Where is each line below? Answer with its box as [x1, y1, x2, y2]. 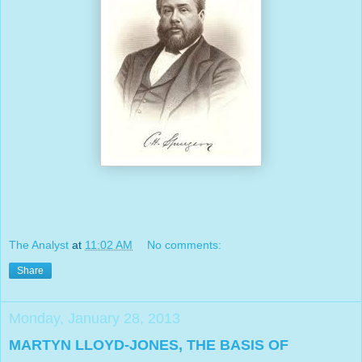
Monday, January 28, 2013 [9, 310, 180, 327]
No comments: [147, 238, 222, 252]
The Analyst [9, 238, 69, 252]
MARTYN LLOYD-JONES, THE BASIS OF [9, 337, 288, 354]
